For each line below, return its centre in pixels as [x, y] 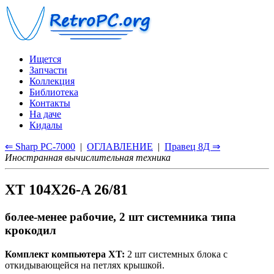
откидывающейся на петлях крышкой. [85, 265]
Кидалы [46, 125]
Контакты [50, 103]
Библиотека [54, 92]
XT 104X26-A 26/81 [66, 189]
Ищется [45, 59]
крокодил [31, 230]
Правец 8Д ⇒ [192, 146]
